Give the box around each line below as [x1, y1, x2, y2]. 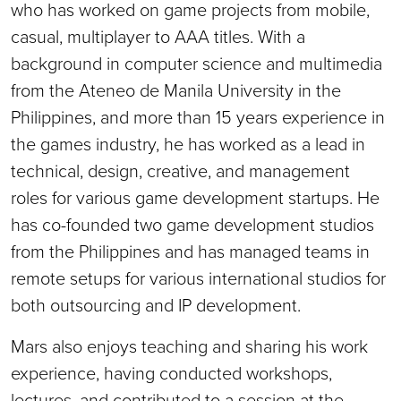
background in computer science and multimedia [11, 49, 382, 77]
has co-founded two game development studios [11, 210, 374, 238]
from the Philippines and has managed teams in [11, 237, 370, 265]
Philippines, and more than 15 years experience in [11, 103, 385, 131]
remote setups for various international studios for [11, 264, 386, 292]
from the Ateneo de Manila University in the [11, 76, 341, 104]
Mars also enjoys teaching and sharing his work [11, 332, 368, 360]
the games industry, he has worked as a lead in [11, 130, 365, 158]
